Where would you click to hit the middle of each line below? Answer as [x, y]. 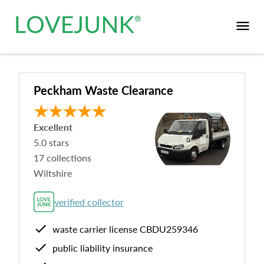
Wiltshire [53, 173]
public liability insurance [103, 247]
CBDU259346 [169, 229]
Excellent [53, 127]
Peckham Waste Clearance [103, 90]
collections [68, 158]
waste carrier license [96, 229]
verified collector [89, 202]
